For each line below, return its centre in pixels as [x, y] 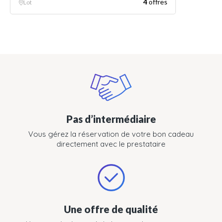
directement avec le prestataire [111, 144]
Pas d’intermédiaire [111, 119]
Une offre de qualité [111, 209]
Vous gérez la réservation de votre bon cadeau [111, 134]
